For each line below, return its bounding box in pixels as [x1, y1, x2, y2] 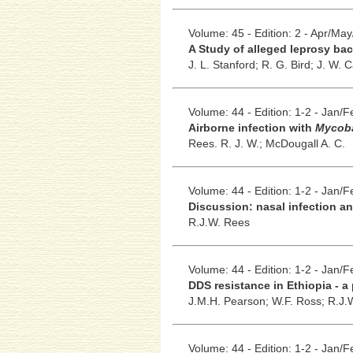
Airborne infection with [188, 121, 315, 134]
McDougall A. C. [265, 136, 345, 150]
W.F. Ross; [271, 294, 328, 307]
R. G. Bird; [261, 58, 317, 71]
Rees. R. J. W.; [188, 136, 266, 150]
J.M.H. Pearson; [188, 294, 272, 307]
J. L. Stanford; [188, 58, 262, 71]
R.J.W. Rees [188, 215, 250, 229]
